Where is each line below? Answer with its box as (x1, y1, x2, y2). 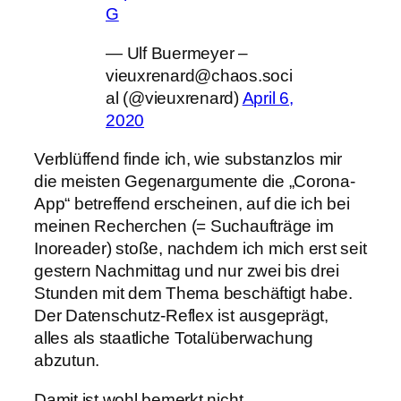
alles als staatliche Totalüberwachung (34, 328, 314, 348)
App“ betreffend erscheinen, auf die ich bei (34, 194, 350, 214)
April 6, (242, 88, 294, 107)
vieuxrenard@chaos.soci (106, 65, 293, 85)
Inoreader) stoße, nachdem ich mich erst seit (34, 239, 367, 259)
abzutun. (34, 351, 100, 371)
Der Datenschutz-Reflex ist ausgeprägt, (34, 306, 328, 326)
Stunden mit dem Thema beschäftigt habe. (34, 284, 353, 303)
